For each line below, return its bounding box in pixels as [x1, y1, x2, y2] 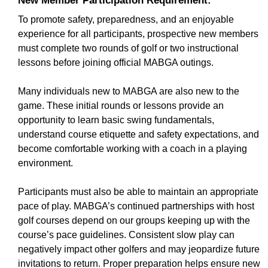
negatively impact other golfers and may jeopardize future [18, 244, 260, 254]
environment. [18, 158, 73, 168]
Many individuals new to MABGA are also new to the [18, 86, 239, 96]
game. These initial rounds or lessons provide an [18, 100, 224, 111]
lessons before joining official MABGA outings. [18, 57, 214, 68]
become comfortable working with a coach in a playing [18, 144, 247, 154]
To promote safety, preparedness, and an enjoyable [18, 14, 234, 25]
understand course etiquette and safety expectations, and [18, 129, 259, 139]
